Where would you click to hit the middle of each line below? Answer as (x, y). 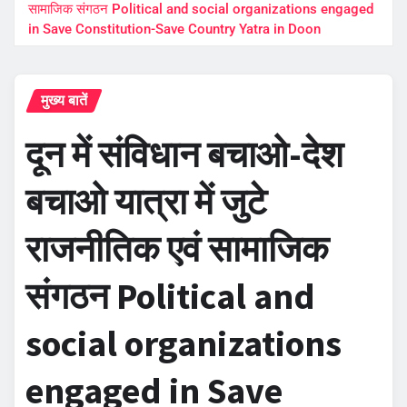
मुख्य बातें (64, 100)
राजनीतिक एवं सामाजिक (177, 248)
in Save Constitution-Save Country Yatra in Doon (174, 29)
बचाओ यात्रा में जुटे (146, 201)
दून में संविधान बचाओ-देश (184, 154)
